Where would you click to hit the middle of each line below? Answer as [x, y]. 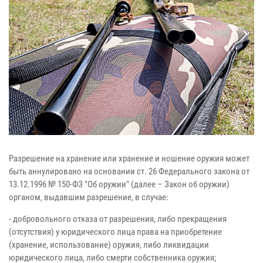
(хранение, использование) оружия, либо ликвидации [109, 245]
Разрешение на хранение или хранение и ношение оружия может [129, 158]
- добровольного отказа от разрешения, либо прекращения [118, 219]
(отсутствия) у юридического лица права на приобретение [115, 232]
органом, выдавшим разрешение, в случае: [89, 197]
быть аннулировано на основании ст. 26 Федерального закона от [129, 171]
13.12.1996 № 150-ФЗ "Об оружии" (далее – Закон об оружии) [119, 184]
